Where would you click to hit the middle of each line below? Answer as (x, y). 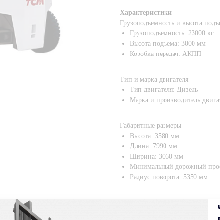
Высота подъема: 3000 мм (168, 43)
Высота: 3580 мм (154, 136)
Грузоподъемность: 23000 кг (172, 33)
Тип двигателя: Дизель (164, 90)
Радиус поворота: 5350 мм (169, 177)
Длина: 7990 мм (153, 146)
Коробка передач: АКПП (165, 54)
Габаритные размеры (151, 125)
